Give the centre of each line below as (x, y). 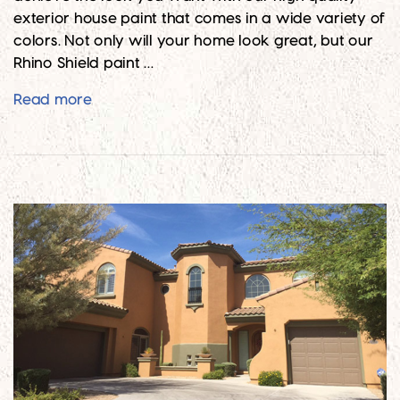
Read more (53, 100)
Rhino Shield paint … (83, 63)
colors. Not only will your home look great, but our (193, 41)
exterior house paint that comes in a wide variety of (200, 18)
